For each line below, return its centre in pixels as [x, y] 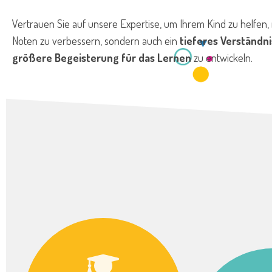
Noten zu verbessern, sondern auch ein [95, 41]
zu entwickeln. [223, 58]
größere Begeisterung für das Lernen [103, 58]
